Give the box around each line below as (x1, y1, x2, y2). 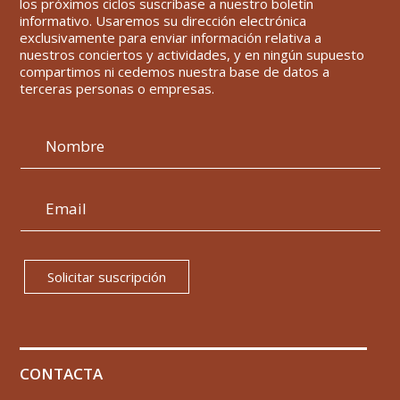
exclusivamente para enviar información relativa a (20, 29, 322, 47)
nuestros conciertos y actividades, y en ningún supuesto (20, 46, 365, 64)
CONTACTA (20, 362, 104, 384)
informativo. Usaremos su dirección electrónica (20, 12, 307, 30)
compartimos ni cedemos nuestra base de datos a (20, 62, 330, 81)
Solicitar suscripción (47, 267, 167, 286)
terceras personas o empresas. (20, 79, 215, 98)
